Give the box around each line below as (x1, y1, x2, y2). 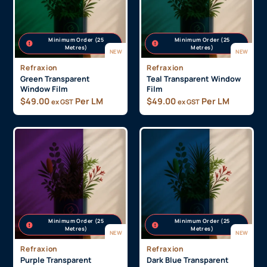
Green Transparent (20, 131, 91, 142)
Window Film (20, 141, 69, 153)
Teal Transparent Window (147, 131, 241, 142)
